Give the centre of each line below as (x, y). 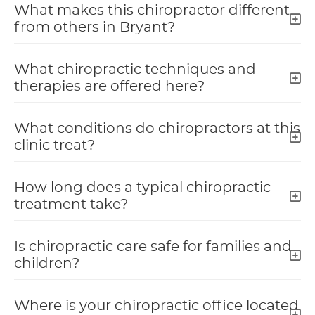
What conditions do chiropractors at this (157, 128)
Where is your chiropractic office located (156, 306)
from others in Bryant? (95, 27)
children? (47, 263)
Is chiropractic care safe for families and (153, 246)
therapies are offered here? (109, 86)
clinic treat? (54, 145)
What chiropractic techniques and (135, 69)
